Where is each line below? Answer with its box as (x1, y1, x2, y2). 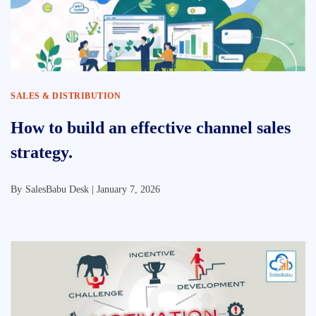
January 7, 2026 (97, 184, 160, 195)
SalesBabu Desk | (25, 184, 97, 195)
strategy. (11, 143, 73, 162)
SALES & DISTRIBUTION (11, 91, 121, 101)
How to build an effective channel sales (11, 119, 291, 137)
